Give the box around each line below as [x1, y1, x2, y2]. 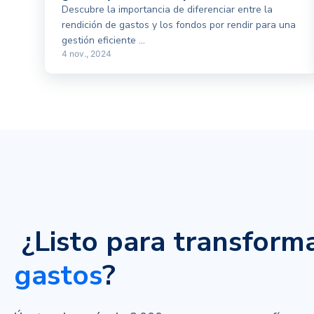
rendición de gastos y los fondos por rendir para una [62, 18, 296, 32]
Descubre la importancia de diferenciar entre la [62, 3, 273, 16]
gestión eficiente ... [62, 34, 145, 47]
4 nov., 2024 [62, 48, 111, 59]
